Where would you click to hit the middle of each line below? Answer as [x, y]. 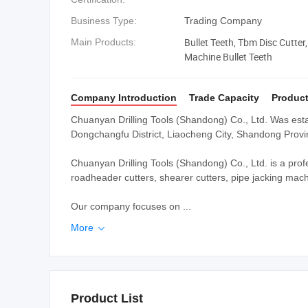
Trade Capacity [224, 98]
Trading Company [223, 21]
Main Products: [103, 42]
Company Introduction [124, 98]
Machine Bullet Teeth [228, 57]
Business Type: [104, 21]
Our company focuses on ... [131, 206]
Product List [107, 298]
